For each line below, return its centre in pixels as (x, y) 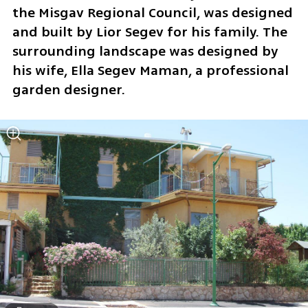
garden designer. (68, 90)
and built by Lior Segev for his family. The (150, 32)
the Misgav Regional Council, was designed (152, 13)
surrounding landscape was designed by (145, 52)
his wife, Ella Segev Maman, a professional (150, 71)
